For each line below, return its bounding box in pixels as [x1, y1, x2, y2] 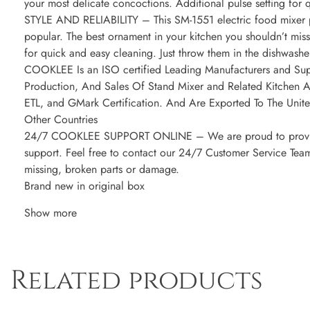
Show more [24, 205, 77, 221]
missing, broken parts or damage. [24, 161, 179, 178]
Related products [10, 263, 263, 299]
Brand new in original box [24, 178, 145, 194]
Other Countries [24, 111, 98, 128]
